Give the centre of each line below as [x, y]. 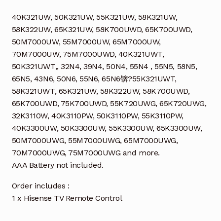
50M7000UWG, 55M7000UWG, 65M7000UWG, [95, 140]
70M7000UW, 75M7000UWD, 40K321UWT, [88, 54]
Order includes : [40, 186]
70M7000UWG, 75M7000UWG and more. [86, 152]
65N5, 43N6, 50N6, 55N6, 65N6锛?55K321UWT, [94, 78]
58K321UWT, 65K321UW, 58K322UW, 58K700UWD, [101, 91]
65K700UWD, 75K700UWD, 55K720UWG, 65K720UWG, [109, 103]
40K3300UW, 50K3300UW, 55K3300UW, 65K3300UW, [107, 128]
